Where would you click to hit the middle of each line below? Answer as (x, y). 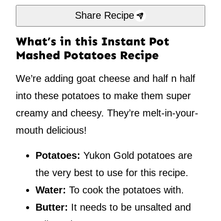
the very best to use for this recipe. (112, 172)
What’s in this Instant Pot (92, 41)
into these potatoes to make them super (103, 95)
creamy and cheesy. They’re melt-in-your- (107, 113)
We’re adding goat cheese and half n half (106, 78)
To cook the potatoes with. (125, 190)
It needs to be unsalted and (129, 207)
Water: (51, 190)
